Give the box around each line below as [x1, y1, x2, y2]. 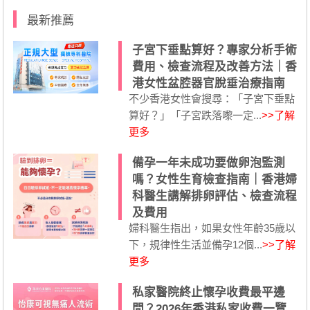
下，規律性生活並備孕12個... [128, 239, 262, 251]
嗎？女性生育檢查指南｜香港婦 [131, 173, 297, 187]
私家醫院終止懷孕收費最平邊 [131, 286, 285, 300]
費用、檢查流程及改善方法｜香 [131, 60, 297, 74]
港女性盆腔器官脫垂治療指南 [131, 77, 285, 91]
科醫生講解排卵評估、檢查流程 [131, 190, 297, 203]
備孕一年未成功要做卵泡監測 [131, 156, 285, 170]
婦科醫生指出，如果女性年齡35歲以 [128, 222, 295, 235]
